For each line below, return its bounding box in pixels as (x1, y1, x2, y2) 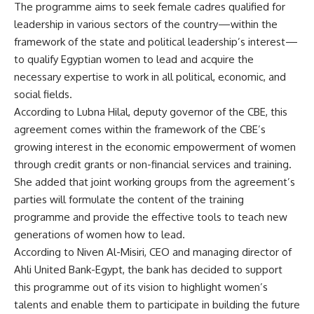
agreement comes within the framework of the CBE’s (14, 122, 266, 136)
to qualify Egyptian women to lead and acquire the (14, 52, 254, 66)
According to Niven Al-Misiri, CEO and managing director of (14, 245, 292, 259)
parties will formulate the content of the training (14, 192, 244, 206)
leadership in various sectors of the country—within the (14, 17, 278, 31)
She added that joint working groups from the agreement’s (14, 175, 295, 189)
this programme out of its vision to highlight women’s (14, 280, 268, 294)
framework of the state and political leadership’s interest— (14, 34, 298, 48)
